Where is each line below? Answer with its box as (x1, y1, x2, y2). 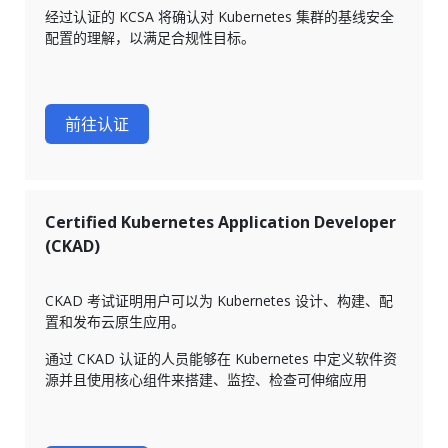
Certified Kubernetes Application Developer (45, 211, 396, 234)
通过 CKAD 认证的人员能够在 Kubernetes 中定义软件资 (45, 349, 397, 369)
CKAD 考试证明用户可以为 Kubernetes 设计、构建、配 (45, 291, 393, 311)
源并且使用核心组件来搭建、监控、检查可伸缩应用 (45, 370, 367, 390)
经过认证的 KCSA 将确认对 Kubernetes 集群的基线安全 (45, 7, 394, 27)
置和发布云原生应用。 (45, 312, 185, 332)
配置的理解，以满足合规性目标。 (45, 28, 255, 48)
